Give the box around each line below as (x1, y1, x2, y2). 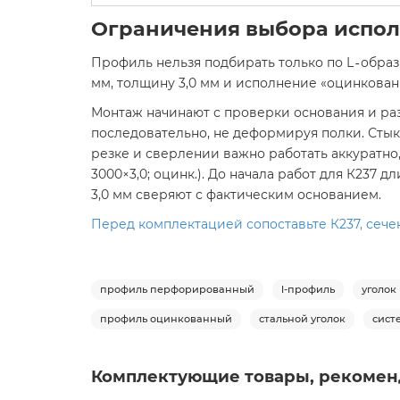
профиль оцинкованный (100, 312, 232, 325)
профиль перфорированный (100, 282, 254, 296)
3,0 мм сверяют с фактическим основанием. (91, 186, 381, 203)
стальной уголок (259, 312, 346, 325)
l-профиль (281, 282, 335, 296)
